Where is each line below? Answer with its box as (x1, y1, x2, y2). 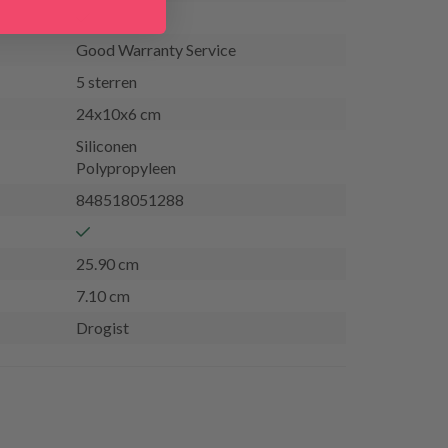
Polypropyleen (76, 157, 176, 177)
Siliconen (76, 135, 137, 155)
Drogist (76, 317, 129, 337)
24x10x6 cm (76, 103, 161, 123)
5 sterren (76, 71, 137, 91)
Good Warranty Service (76, 39, 236, 59)
